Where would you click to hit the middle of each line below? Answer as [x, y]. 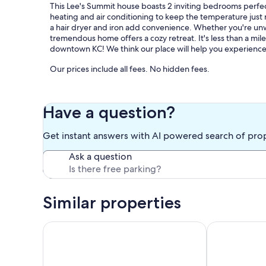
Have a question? [109, 113]
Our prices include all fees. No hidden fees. [130, 69]
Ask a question [100, 157]
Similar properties [112, 203]
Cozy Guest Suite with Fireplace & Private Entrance [151, 227]
